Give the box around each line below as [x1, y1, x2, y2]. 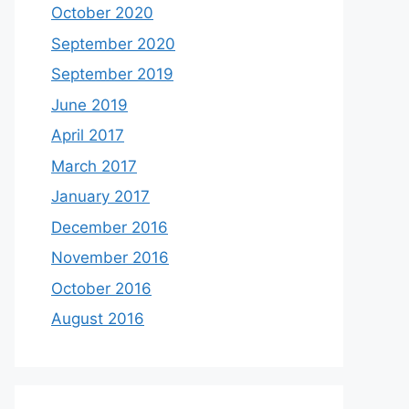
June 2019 [51, 95, 128, 114]
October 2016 [51, 278, 152, 298]
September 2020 [51, 34, 175, 53]
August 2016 [51, 309, 144, 328]
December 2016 [51, 217, 168, 236]
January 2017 [51, 187, 150, 205]
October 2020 [51, 4, 153, 22]
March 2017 [51, 156, 137, 175]
